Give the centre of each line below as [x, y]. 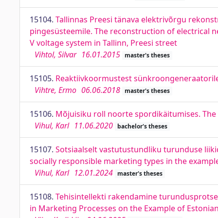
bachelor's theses [142, 126]
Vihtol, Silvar [55, 54]
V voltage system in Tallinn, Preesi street [103, 43]
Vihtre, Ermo [55, 90]
